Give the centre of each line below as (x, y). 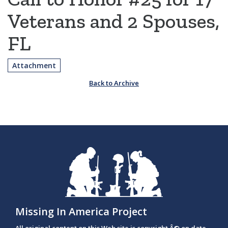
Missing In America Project (81, 212)
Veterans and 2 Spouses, (113, 21)
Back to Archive (114, 83)
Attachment (34, 66)
